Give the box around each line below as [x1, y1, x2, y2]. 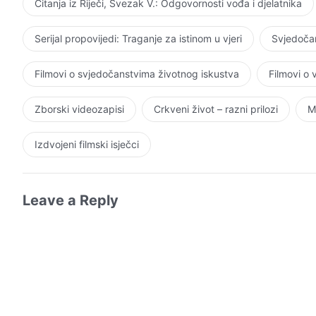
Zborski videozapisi [35, 102, 124, 115]
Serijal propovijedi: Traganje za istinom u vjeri [35, 32, 242, 44]
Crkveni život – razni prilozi [154, 102, 278, 115]
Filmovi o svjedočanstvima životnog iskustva [35, 67, 239, 80]
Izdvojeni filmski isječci [35, 138, 139, 150]
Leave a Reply [23, 191, 119, 209]
